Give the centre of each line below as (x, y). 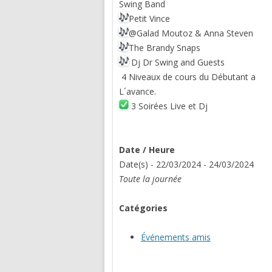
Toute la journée (150, 179)
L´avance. (138, 91)
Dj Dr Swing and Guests (177, 62)
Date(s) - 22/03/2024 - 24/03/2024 (186, 164)
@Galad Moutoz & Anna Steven (191, 33)
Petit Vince (149, 19)
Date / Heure (147, 150)
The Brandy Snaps (165, 48)
